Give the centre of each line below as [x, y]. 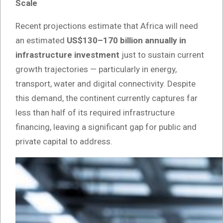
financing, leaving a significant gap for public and [106, 127]
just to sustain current [162, 55]
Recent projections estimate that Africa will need [107, 26]
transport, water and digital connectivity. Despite [106, 84]
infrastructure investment [67, 55]
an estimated [41, 41]
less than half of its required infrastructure [95, 113]
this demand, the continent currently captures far [107, 98]
